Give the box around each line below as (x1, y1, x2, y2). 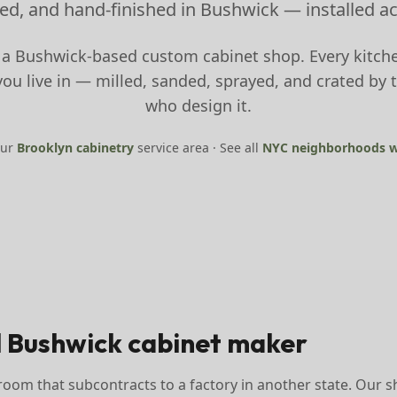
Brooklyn (17, 139, 73, 156)
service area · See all (137, 139, 259, 156)
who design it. (145, 95, 252, 116)
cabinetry (73, 139, 134, 156)
